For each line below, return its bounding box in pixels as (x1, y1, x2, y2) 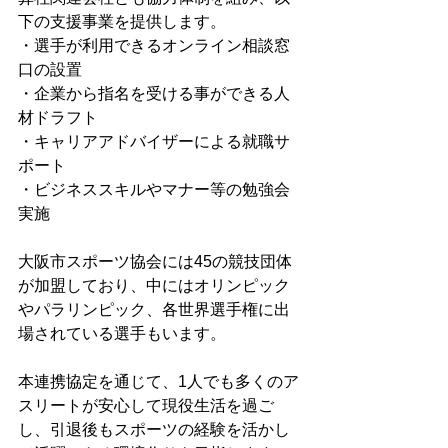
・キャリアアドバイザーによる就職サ (18, 133, 290, 150)
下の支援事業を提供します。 (18, 13, 226, 30)
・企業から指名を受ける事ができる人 (18, 85, 290, 102)
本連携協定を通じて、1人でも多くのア (18, 373, 299, 390)
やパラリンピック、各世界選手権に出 (18, 301, 290, 318)
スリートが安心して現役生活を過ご (18, 397, 274, 414)
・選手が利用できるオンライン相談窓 (18, 37, 290, 54)
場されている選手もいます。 (18, 325, 226, 342)
